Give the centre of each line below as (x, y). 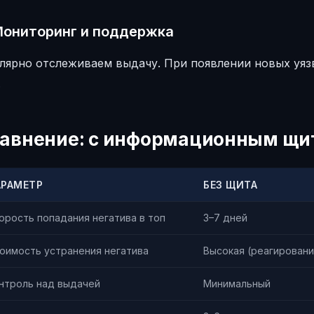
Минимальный (237, 284)
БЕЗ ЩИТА (230, 185)
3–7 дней (225, 218)
